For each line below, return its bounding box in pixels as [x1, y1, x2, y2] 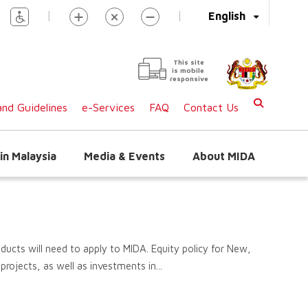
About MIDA [192, 150, 255, 162]
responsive [170, 74, 208, 82]
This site [173, 58, 204, 66]
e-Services [82, 101, 135, 113]
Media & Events [84, 150, 165, 162]
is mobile [172, 66, 204, 74]
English [208, 10, 245, 22]
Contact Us [184, 101, 239, 113]
